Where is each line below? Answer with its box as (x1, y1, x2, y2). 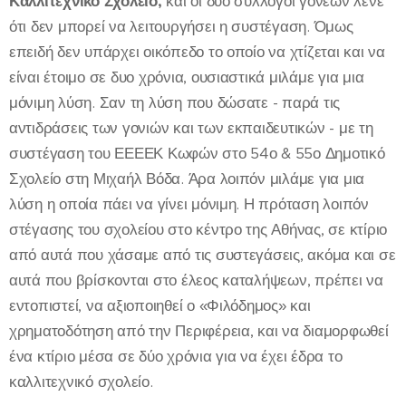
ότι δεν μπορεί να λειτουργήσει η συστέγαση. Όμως (9, 16, 353, 36)
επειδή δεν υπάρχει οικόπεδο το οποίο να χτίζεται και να (9, 42, 385, 62)
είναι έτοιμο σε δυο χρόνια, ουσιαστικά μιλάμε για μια (9, 67, 364, 87)
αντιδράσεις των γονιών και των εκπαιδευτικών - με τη (9, 118, 373, 138)
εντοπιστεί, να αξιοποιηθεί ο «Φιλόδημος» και (9, 295, 311, 315)
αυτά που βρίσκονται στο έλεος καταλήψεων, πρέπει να (9, 270, 383, 290)
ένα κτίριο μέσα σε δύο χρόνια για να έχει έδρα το (9, 346, 343, 366)
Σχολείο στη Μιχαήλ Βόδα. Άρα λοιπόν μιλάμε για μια (9, 169, 365, 188)
